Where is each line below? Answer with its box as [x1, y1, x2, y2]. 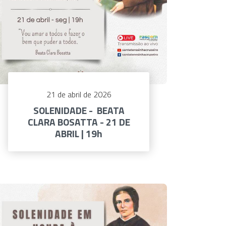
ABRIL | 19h [55, 126, 102, 141]
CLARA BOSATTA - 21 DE [27, 115, 130, 130]
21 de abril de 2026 [46, 88, 111, 101]
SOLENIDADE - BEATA [33, 103, 125, 118]
